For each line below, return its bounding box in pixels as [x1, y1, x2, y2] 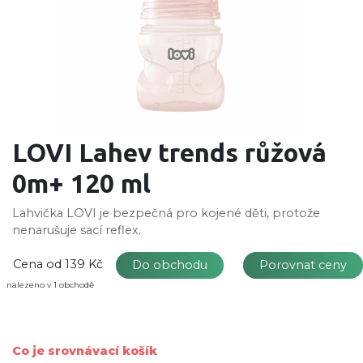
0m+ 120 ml [12, 168, 151, 198]
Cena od [13, 256, 62, 271]
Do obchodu [126, 257, 214, 272]
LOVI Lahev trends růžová [12, 137, 327, 167]
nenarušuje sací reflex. [12, 222, 141, 237]
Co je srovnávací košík [12, 343, 157, 358]
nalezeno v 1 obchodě [6, 279, 94, 290]
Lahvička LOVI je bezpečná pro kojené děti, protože [12, 205, 320, 220]
